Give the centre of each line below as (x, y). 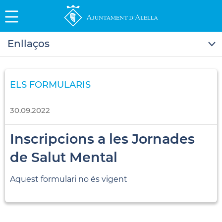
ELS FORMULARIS (50, 84)
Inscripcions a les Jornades (102, 139)
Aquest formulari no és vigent (69, 179)
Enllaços (28, 43)
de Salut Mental (64, 157)
